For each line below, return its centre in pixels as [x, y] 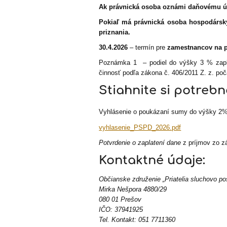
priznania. [115, 32]
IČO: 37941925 [121, 209]
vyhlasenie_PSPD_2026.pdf [140, 127]
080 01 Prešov [120, 199]
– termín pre [147, 48]
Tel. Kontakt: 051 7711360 [137, 219]
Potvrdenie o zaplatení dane [140, 142]
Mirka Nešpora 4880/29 [133, 189]
